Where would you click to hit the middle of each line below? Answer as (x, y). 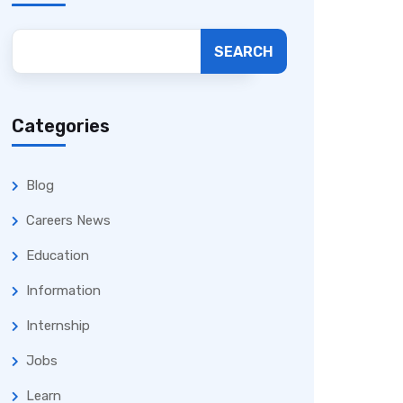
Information (63, 291)
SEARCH (244, 51)
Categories (61, 126)
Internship (58, 326)
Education (58, 255)
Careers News (68, 220)
